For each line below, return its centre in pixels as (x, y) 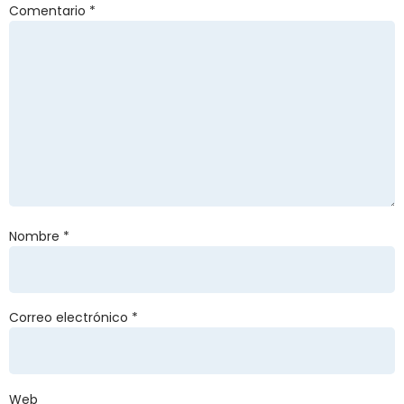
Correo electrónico (70, 318)
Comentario (49, 11)
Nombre (36, 237)
